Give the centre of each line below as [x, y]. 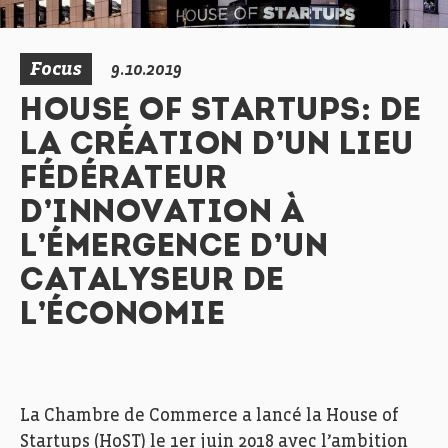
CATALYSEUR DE [152, 282]
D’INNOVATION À [162, 214]
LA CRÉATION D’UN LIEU [217, 146]
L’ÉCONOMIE [122, 316]
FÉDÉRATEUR [123, 180]
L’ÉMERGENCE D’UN [174, 248]
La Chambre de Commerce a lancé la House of [209, 416]
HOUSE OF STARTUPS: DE [221, 112]
